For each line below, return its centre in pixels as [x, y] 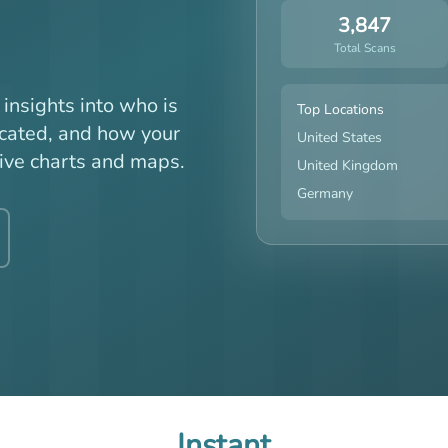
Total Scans [364, 48]
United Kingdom [347, 165]
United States [339, 137]
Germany [325, 193]
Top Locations [340, 109]
